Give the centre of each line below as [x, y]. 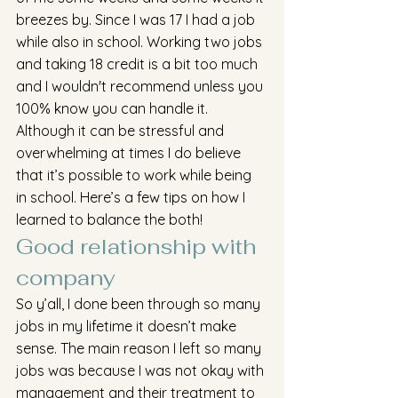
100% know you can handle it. [114, 108]
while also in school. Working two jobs [141, 42]
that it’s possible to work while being [135, 175]
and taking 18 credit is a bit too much [139, 64]
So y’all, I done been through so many [140, 304]
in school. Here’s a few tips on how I [132, 197]
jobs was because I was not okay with [142, 370]
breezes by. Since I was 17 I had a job [137, 20]
